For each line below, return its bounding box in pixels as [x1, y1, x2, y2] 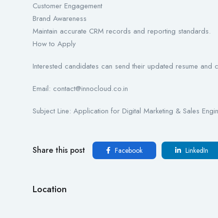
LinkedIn [183, 145, 208, 156]
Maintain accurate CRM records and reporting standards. [33, 26, 211, 37]
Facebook [113, 145, 143, 156]
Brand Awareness [33, 13, 87, 24]
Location [33, 182, 67, 196]
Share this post [33, 145, 85, 156]
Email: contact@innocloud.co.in [33, 83, 128, 94]
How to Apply [33, 38, 76, 50]
